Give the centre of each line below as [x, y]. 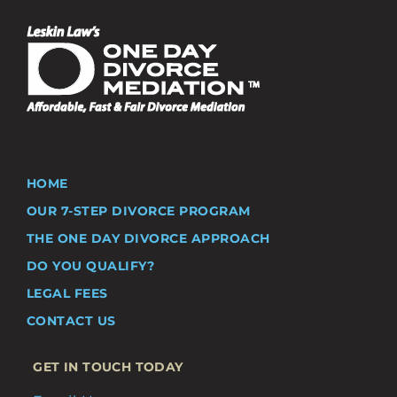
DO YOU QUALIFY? [90, 265]
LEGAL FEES [67, 293]
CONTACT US [71, 320]
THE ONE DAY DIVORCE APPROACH [148, 238]
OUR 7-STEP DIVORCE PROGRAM [138, 210]
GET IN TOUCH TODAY [108, 366]
